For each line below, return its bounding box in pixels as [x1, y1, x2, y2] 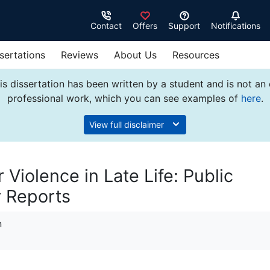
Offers [133, 20, 157, 31]
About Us [114, 49, 157, 61]
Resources [172, 49, 219, 61]
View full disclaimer [89, 119, 166, 130]
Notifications [211, 20, 260, 31]
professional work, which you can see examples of [7, 92, 241, 104]
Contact [90, 20, 122, 31]
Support [168, 20, 200, 31]
